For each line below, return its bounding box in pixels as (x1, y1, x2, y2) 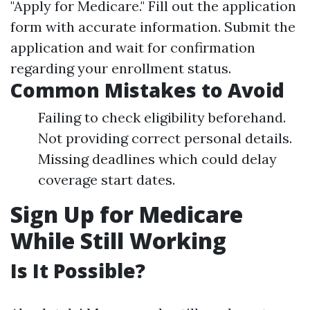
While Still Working (10, 226, 226, 255)
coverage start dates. (38, 171, 175, 188)
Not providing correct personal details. (38, 129, 292, 147)
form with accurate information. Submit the (10, 18, 295, 35)
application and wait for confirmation (10, 39, 255, 56)
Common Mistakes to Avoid (10, 77, 284, 103)
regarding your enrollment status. (10, 60, 231, 77)
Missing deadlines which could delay (38, 150, 277, 167)
